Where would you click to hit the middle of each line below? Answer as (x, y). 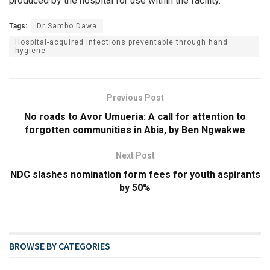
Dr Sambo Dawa (67, 26)
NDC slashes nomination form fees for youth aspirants (135, 175)
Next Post (135, 156)
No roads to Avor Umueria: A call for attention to (135, 117)
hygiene (30, 51)
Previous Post (135, 98)
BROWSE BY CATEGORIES (60, 246)
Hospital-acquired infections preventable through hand (121, 42)
